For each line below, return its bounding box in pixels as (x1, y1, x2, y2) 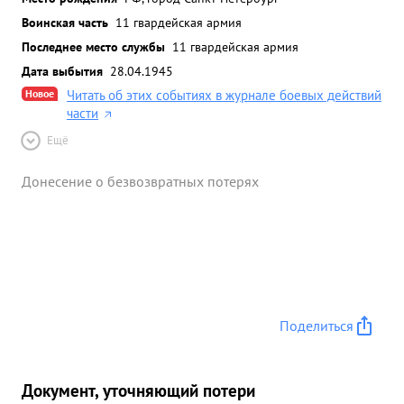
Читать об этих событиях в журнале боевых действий (67, 87, 381, 104)
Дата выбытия (22, 62, 103, 79)
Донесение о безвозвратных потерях (22, 172, 259, 190)
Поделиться (280, 317, 353, 335)
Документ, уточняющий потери (22, 379, 255, 401)
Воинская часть (22, 14, 108, 31)
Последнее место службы (22, 38, 165, 55)
